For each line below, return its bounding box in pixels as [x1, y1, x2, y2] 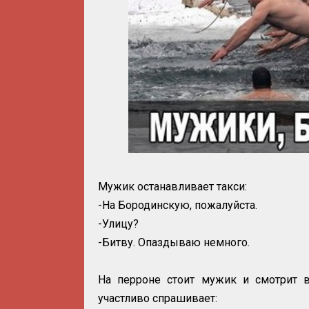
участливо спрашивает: [98, 291, 217, 305]
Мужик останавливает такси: [98, 179, 247, 193]
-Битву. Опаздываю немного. [98, 235, 250, 249]
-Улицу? [98, 217, 139, 230]
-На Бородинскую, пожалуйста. [98, 198, 257, 212]
